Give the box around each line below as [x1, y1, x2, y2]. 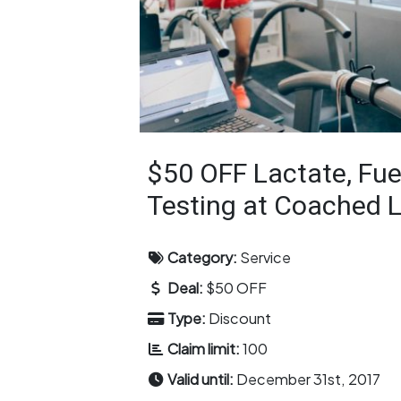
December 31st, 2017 [236, 369, 381, 388]
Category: [167, 247, 241, 267]
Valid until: [167, 369, 237, 388]
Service [240, 247, 292, 267]
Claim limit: [167, 338, 243, 358]
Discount [209, 308, 272, 328]
